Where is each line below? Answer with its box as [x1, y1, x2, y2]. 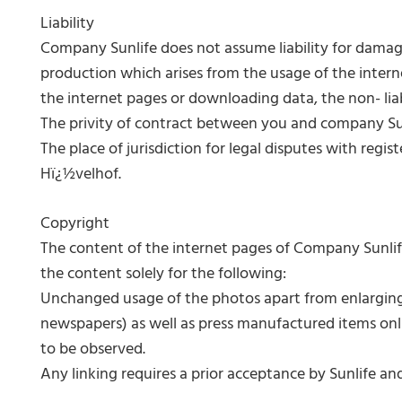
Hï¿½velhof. [40, 162, 121, 188]
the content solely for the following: [40, 261, 286, 287]
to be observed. [40, 336, 145, 363]
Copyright [40, 211, 109, 237]
